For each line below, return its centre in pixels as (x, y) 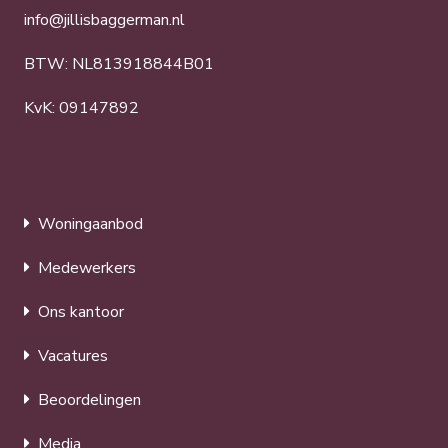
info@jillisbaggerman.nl (104, 19)
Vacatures (73, 355)
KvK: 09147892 (81, 107)
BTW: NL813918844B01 (119, 63)
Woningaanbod (90, 223)
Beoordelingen (89, 399)
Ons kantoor (81, 311)
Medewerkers (87, 267)
